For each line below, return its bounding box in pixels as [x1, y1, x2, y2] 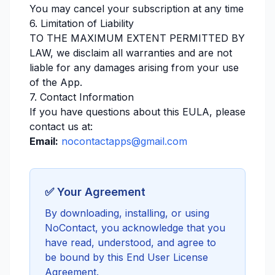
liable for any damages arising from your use [29, 61, 239, 74]
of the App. [29, 76, 82, 88]
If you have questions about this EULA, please [29, 106, 246, 118]
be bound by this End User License [45, 251, 208, 263]
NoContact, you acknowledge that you [45, 222, 225, 234]
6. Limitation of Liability [29, 17, 134, 29]
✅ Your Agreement [45, 185, 145, 198]
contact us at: [29, 120, 93, 133]
